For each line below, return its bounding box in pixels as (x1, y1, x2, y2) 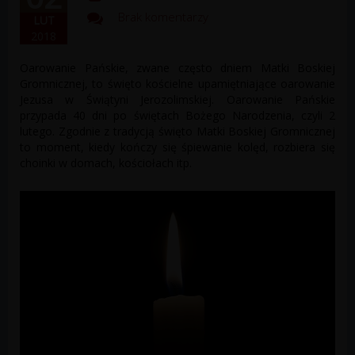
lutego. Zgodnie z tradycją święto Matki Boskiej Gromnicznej (20, 124, 335, 139)
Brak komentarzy (118, 9, 208, 25)
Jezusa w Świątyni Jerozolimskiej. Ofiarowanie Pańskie (20, 92, 335, 108)
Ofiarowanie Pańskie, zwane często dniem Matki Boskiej (20, 60, 335, 76)
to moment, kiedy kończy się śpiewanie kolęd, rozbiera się (20, 139, 335, 155)
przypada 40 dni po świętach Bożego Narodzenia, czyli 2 (20, 108, 335, 124)
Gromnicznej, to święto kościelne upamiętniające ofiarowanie (20, 76, 335, 92)
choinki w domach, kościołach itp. (20, 155, 192, 171)
